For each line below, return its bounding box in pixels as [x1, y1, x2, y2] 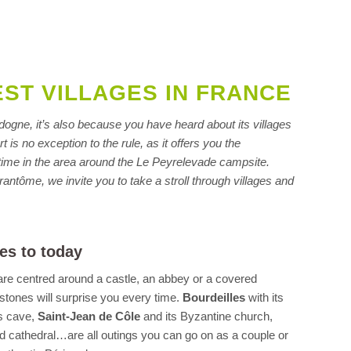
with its [245, 291, 284, 305]
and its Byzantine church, [140, 309, 273, 324]
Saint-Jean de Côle [38, 309, 141, 324]
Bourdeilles [183, 291, 246, 305]
